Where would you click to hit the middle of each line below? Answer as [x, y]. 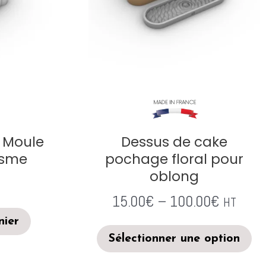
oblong [174, 176]
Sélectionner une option [174, 239]
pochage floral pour [174, 159]
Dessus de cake [174, 142]
